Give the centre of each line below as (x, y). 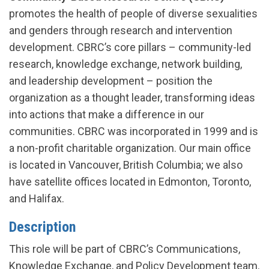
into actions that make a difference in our (107, 114)
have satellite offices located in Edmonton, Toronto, (130, 182)
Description (42, 227)
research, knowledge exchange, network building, (125, 64)
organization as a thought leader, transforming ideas (132, 98)
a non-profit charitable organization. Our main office (130, 148)
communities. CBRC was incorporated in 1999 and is (134, 131)
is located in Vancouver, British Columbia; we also (126, 165)
